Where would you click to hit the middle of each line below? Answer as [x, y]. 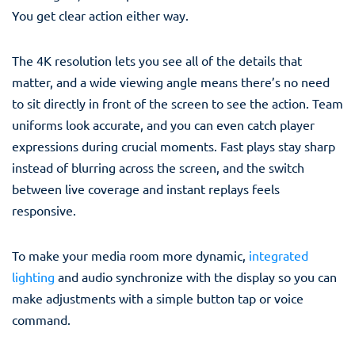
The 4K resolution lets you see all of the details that [157, 60]
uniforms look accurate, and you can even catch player [163, 124]
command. [41, 319]
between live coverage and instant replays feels [146, 188]
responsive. [44, 210]
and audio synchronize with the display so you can [196, 276]
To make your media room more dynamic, [130, 255]
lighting [33, 276]
